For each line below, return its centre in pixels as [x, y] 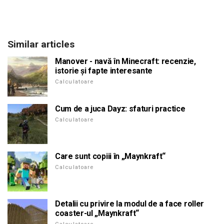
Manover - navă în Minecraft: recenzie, [125, 61]
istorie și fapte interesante [104, 70]
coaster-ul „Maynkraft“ [97, 213]
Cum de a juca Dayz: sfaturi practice [120, 108]
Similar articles [41, 44]
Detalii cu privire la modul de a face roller [129, 203]
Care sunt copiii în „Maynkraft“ [110, 156]
